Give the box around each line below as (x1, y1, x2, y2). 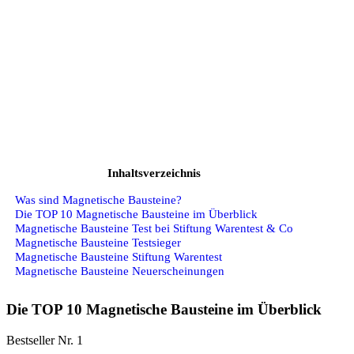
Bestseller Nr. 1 (6, 333, 83, 347)
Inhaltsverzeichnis (107, 166, 201, 180)
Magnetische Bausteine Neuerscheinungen (15, 263, 224, 277)
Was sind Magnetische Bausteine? (15, 192, 182, 206)
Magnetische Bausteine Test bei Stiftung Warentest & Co (15, 220, 293, 235)
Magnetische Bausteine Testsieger (15, 235, 181, 249)
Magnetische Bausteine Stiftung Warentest (15, 249, 222, 263)
